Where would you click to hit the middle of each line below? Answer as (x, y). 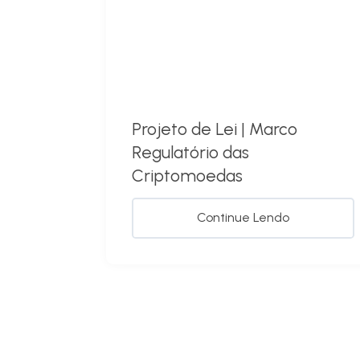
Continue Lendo (243, 218)
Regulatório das (190, 153)
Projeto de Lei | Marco (215, 129)
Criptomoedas (187, 176)
